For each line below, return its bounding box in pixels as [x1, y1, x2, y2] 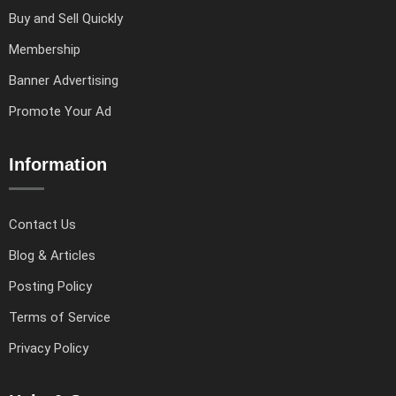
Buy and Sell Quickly [9, 10, 123, 27]
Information [9, 154, 107, 174]
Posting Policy [9, 278, 92, 294]
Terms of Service [9, 308, 110, 325]
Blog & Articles [9, 247, 95, 263]
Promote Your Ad [9, 103, 111, 119]
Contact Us [9, 216, 76, 232]
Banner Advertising [9, 72, 118, 88]
